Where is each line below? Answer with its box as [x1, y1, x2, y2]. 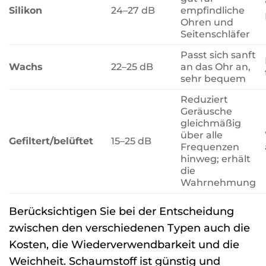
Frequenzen [180, 141, 240, 153]
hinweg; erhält [180, 153, 251, 164]
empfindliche [180, 4, 245, 16]
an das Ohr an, [180, 61, 251, 72]
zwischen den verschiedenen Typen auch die [9, 221, 250, 234]
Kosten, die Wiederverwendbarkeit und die [9, 237, 239, 251]
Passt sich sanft [180, 49, 256, 61]
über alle [180, 129, 223, 141]
